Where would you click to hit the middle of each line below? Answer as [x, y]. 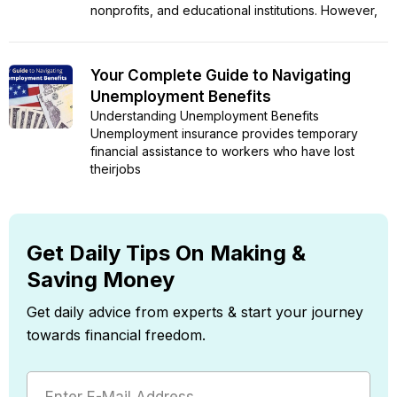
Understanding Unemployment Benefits [205, 116]
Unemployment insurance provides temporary [224, 134]
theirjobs [116, 169]
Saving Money [101, 280]
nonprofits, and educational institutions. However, [234, 11]
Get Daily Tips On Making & [166, 253]
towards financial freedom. [116, 335]
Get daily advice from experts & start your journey [195, 312]
